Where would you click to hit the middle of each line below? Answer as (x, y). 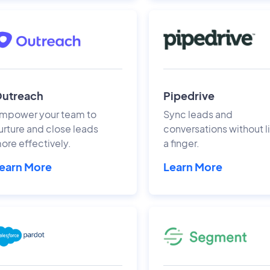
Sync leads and (198, 114)
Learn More (193, 166)
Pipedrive (189, 95)
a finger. (182, 143)
